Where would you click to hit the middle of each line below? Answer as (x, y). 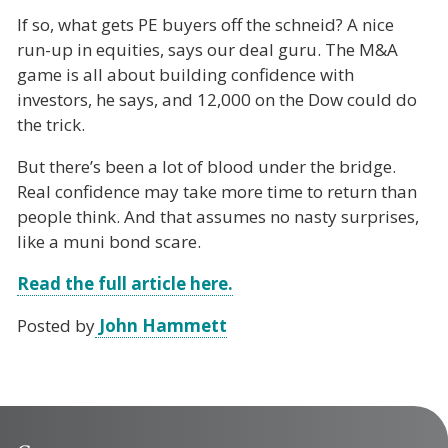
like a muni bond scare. (109, 241)
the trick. (51, 124)
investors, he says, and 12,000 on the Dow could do (217, 99)
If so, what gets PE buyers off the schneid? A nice (205, 24)
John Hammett (161, 325)
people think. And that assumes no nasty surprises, (218, 216)
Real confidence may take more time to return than (217, 191)
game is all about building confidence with (185, 74)
